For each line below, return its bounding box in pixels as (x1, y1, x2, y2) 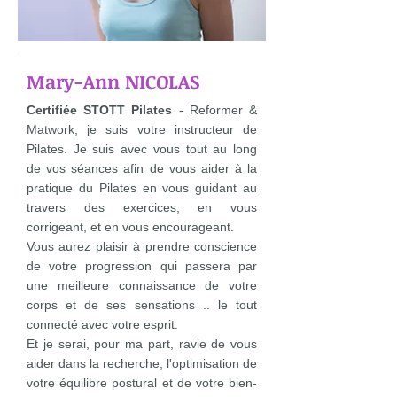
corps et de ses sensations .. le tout (27, 298, 257, 312)
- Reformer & (178, 103, 258, 117)
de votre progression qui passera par (27, 259, 257, 273)
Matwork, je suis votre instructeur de (27, 122, 257, 136)
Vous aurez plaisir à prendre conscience (27, 239, 257, 253)
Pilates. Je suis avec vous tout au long (27, 142, 257, 156)
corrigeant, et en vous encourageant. (27, 220, 234, 234)
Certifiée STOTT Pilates (27, 103, 179, 117)
